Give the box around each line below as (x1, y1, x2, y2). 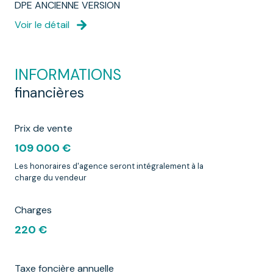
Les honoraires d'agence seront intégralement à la (15, 161, 204, 172)
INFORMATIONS (15, 65, 121, 85)
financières (15, 84, 84, 102)
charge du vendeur (15, 172, 87, 183)
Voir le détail (15, 18, 69, 32)
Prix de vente (15, 122, 73, 135)
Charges (15, 204, 52, 217)
